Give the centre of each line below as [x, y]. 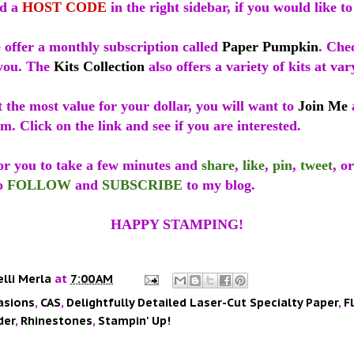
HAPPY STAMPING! [177, 225]
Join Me [323, 106]
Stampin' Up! [134, 321]
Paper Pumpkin [270, 47]
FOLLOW [39, 185]
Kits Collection [99, 67]
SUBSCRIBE [142, 185]
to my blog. [219, 185]
